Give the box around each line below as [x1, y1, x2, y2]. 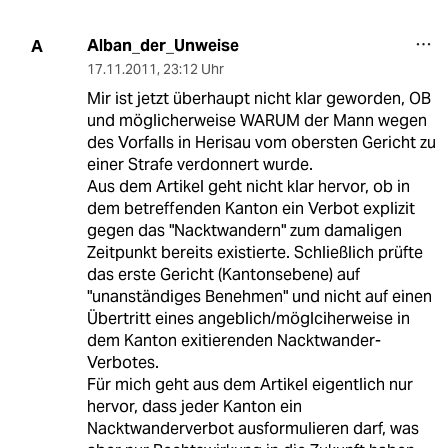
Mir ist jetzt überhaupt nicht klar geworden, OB [86, 88, 431, 110]
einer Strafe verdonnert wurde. [86, 154, 313, 176]
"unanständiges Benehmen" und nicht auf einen [86, 286, 432, 308]
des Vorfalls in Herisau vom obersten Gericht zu [86, 132, 436, 154]
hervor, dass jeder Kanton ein [86, 396, 302, 418]
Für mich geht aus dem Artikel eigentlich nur [86, 374, 413, 396]
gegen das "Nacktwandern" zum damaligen [86, 220, 402, 242]
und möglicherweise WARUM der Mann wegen [86, 110, 427, 132]
